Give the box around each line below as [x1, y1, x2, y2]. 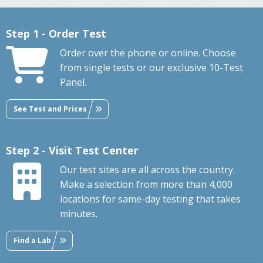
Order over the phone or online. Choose [60, 46, 236, 60]
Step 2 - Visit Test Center [6, 143, 139, 158]
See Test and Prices [14, 103, 87, 114]
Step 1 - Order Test [6, 26, 106, 41]
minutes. [60, 207, 97, 221]
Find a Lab [14, 235, 51, 245]
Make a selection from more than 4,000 [60, 178, 232, 191]
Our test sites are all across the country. [60, 163, 235, 177]
